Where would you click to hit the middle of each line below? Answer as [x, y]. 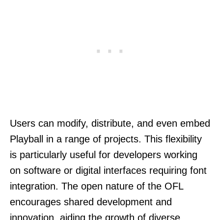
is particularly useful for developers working [104, 154]
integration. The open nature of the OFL [96, 186]
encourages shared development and [91, 202]
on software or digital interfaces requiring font [108, 170]
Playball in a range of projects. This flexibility [106, 139]
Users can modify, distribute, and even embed [110, 123]
